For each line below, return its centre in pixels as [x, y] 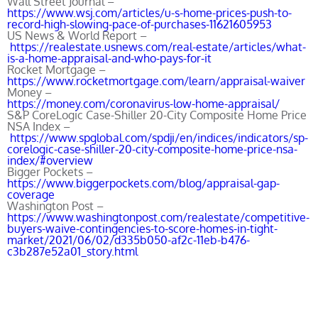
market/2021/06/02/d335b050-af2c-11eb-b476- [128, 240]
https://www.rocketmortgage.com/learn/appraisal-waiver [156, 81]
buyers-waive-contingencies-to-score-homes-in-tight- [142, 229]
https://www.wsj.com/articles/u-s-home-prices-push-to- [149, 13]
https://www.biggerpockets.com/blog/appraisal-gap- [143, 183]
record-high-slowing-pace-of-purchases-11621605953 [139, 24]
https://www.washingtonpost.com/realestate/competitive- [158, 217]
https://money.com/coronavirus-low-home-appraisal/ [143, 104]
